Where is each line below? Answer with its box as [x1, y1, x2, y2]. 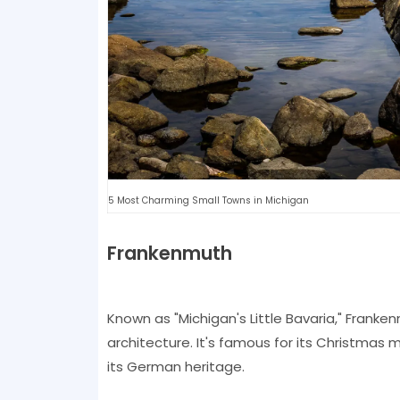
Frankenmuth [106, 239, 232, 266]
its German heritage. [106, 356, 245, 376]
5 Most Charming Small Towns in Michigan [107, 193, 309, 207]
